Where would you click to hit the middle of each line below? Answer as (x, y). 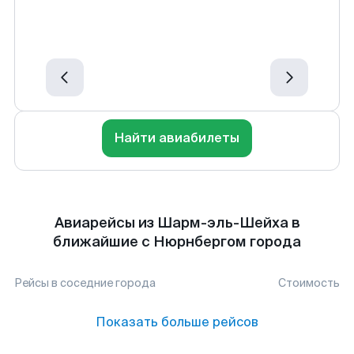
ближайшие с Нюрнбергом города (177, 242)
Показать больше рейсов (177, 322)
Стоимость (309, 283)
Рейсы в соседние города (85, 283)
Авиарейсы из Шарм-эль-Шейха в (177, 223)
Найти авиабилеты (177, 138)
